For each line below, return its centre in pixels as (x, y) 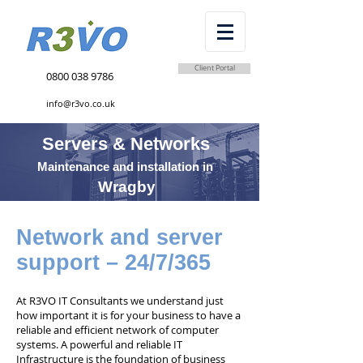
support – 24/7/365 (113, 263)
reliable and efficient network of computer (117, 330)
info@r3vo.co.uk (81, 103)
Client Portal (214, 68)
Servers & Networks (126, 144)
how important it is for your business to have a (128, 315)
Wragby (127, 187)
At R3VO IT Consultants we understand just (120, 301)
